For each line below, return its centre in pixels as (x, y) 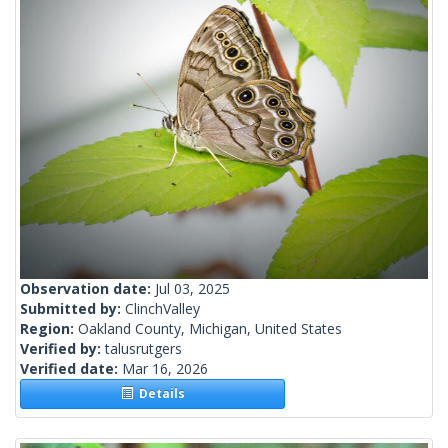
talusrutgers (143, 349)
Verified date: (71, 369)
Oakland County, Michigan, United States (210, 329)
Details (158, 394)
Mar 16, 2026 (165, 369)
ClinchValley (162, 309)
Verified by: (62, 349)
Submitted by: (72, 309)
